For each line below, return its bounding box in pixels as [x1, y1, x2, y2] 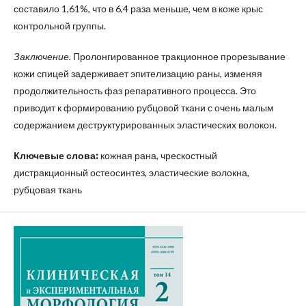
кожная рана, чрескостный [100, 149, 217, 161]
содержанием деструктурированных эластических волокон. [14, 118, 277, 130]
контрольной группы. [14, 19, 106, 31]
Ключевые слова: [14, 149, 100, 161]
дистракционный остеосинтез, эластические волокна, [14, 166, 249, 178]
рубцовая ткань [14, 183, 82, 195]
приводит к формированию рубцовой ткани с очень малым [14, 101, 274, 113]
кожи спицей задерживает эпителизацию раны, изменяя [14, 67, 262, 79]
